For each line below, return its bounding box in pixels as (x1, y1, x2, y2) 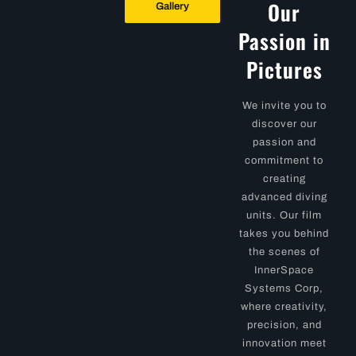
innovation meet (242, 337, 327, 349)
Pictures (246, 53, 323, 85)
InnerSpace (254, 264, 315, 276)
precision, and (246, 319, 322, 331)
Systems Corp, (245, 282, 324, 294)
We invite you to (242, 99, 327, 111)
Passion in (238, 25, 331, 56)
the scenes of (248, 246, 320, 257)
